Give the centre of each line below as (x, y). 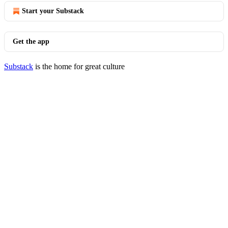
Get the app (31, 41)
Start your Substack (53, 11)
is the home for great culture (79, 66)
